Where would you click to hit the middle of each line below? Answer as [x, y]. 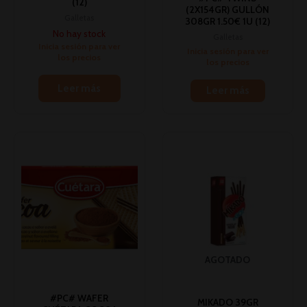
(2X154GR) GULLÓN [228, 9]
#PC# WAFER [79, 298]
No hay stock [79, 34]
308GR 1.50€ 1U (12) [228, 21]
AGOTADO [228, 259]
